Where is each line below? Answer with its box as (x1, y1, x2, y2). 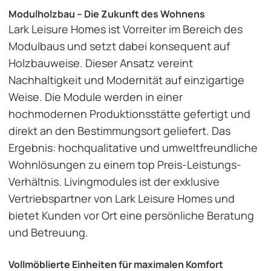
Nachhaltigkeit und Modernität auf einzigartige (8, 73, 244, 88)
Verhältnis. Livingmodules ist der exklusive (8, 174, 220, 189)
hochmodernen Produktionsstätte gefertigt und (8, 106, 250, 122)
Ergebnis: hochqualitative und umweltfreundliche (8, 140, 258, 155)
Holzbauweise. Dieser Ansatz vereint (8, 56, 193, 71)
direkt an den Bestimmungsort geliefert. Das (8, 123, 230, 139)
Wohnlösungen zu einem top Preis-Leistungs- (8, 157, 241, 172)
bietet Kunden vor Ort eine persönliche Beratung (8, 208, 254, 223)
